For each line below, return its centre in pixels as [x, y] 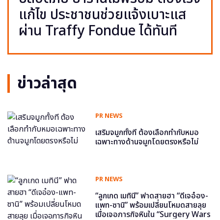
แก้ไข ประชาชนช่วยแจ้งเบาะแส [102, 15]
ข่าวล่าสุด [47, 83]
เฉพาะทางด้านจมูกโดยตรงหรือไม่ [147, 142]
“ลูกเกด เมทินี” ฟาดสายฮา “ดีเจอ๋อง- [152, 196]
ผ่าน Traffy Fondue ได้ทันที [98, 31]
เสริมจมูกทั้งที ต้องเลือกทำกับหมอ [147, 132]
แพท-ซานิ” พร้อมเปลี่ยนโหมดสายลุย [151, 205]
